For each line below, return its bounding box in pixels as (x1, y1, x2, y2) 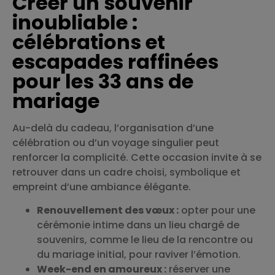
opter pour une (179, 203, 255, 218)
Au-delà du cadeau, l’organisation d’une (12, 120, 214, 135)
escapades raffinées (12, 47, 219, 76)
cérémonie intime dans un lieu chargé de (37, 218, 239, 233)
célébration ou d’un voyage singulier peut (12, 135, 219, 150)
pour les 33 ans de (12, 67, 193, 95)
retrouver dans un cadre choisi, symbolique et (12, 165, 241, 179)
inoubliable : (12, 8, 137, 36)
